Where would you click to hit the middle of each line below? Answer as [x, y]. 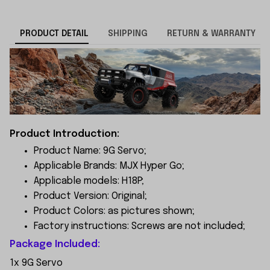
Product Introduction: [64, 134]
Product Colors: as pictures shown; [114, 211]
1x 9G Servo [36, 263]
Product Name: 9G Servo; [90, 151]
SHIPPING [127, 34]
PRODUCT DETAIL [54, 34]
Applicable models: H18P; [89, 181]
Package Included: [55, 245]
